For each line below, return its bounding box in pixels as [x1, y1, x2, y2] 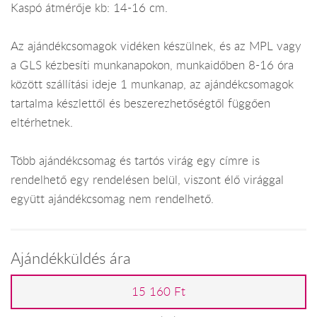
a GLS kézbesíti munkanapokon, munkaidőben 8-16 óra [11, 57, 294, 74]
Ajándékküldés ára [11, 247, 131, 268]
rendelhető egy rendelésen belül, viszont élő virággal [11, 172, 284, 188]
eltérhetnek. [11, 115, 73, 131]
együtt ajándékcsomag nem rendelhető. [11, 191, 214, 207]
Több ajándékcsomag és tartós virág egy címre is [11, 153, 260, 169]
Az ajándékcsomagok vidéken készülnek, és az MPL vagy [11, 38, 301, 54]
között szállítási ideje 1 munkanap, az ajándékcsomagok [11, 76, 294, 93]
